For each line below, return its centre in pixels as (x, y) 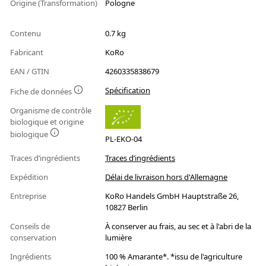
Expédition (30, 177)
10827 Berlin (126, 208)
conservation (34, 238)
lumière (118, 238)
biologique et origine (47, 122)
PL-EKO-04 (123, 139)
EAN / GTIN (31, 72)
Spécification (128, 91)
